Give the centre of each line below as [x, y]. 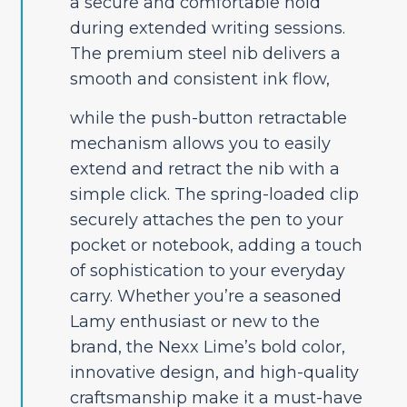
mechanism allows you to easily [200, 144]
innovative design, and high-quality [214, 373]
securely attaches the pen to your [206, 220]
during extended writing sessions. [207, 29]
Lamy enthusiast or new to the [194, 322]
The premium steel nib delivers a [205, 54]
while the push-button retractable [208, 119]
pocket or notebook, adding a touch [216, 246]
